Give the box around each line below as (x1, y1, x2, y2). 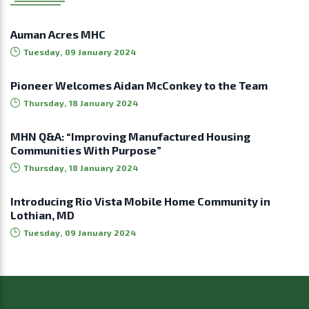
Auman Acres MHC (10, 27, 106, 41)
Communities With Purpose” (10, 143, 161, 157)
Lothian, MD (10, 208, 74, 221)
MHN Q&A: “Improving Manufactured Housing (10, 129, 250, 143)
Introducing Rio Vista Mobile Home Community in (10, 194, 270, 208)
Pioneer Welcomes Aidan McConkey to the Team (10, 78, 268, 92)
